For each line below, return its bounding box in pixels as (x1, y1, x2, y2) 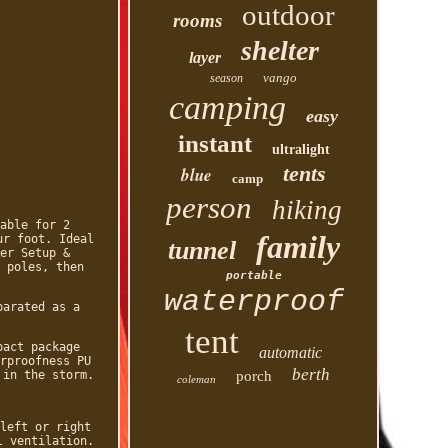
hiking (271, 195, 342, 225)
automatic (259, 344, 323, 361)
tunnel (167, 236, 236, 265)
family (255, 229, 340, 265)
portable (225, 269, 282, 282)
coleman (177, 373, 217, 385)
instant (177, 130, 252, 157)
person (165, 190, 252, 225)
